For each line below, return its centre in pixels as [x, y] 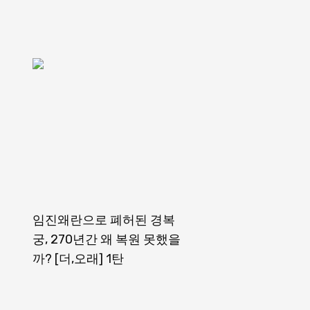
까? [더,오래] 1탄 [78, 259]
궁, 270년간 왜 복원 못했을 [106, 240]
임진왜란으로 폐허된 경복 [103, 220]
